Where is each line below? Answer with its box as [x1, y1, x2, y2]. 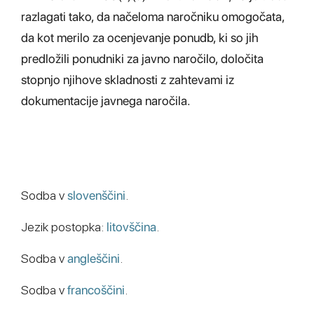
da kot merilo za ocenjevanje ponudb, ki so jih [21, 30, 259, 45]
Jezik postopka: [21, 219, 107, 234]
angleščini [67, 251, 120, 266]
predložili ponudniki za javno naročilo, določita [21, 51, 264, 66]
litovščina [107, 219, 156, 234]
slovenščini [67, 188, 125, 203]
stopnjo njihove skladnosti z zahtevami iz [21, 72, 234, 87]
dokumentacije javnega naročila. [21, 93, 191, 108]
